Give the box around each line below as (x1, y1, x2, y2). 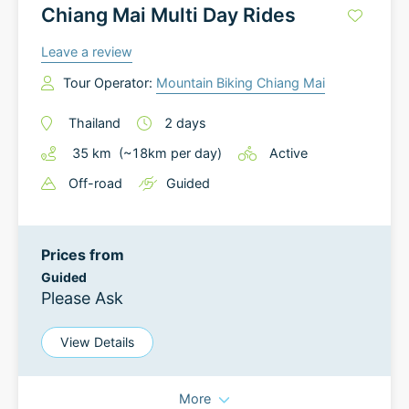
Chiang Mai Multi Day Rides (41, 3, 296, 26)
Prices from (41, 246, 124, 264)
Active (269, 145, 308, 161)
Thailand (68, 115, 121, 131)
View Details (60, 334, 134, 350)
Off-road (68, 175, 122, 191)
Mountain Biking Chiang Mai (156, 75, 325, 90)
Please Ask (41, 288, 123, 308)
